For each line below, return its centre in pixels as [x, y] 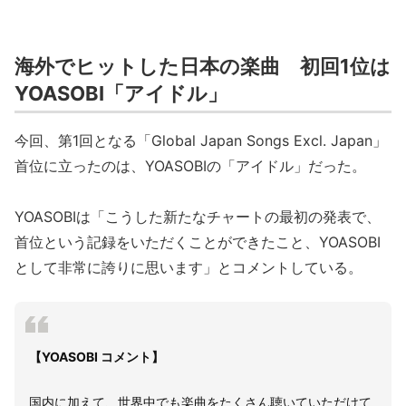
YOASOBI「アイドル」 [121, 93]
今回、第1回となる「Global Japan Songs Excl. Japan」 [201, 140]
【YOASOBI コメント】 [97, 356]
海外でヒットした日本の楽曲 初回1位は [203, 66]
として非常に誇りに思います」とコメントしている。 [188, 267]
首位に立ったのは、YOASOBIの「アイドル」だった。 [190, 165]
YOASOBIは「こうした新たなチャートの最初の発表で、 [198, 216]
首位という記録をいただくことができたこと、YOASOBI [198, 242]
